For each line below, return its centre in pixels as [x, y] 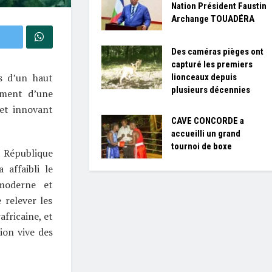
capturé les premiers [212, 65]
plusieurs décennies [210, 90]
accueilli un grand [206, 134]
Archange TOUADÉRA [212, 19]
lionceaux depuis [204, 77]
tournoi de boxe [201, 147]
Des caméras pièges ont [217, 52]
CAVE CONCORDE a [207, 121]
